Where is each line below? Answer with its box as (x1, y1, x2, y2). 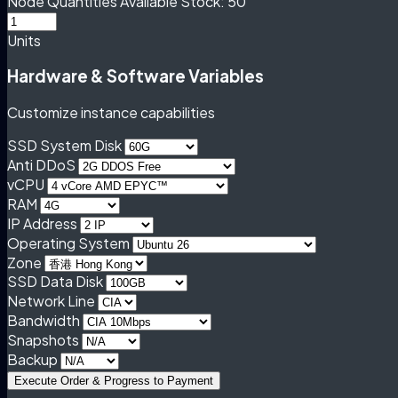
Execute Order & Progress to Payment (14, 374, 213, 388)
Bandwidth (7, 311, 80, 330)
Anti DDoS (7, 155, 76, 175)
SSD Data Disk (7, 272, 103, 291)
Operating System (7, 234, 130, 253)
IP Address (7, 214, 77, 234)
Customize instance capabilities (7, 103, 215, 123)
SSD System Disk (7, 136, 122, 155)
